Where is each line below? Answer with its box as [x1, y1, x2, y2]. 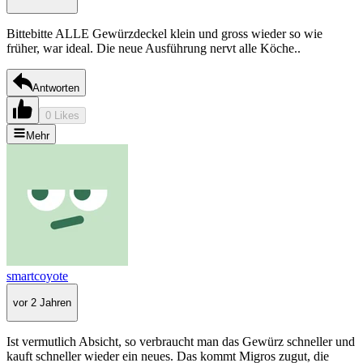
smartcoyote [6, 268, 68, 283]
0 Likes [45, 109, 79, 122]
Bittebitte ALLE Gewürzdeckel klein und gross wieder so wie [6, 26, 322, 41]
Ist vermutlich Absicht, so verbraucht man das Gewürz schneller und [6, 335, 355, 349]
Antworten [32, 81, 79, 94]
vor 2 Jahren [13, 297, 71, 310]
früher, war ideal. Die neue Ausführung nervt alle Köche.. [6, 41, 301, 55]
